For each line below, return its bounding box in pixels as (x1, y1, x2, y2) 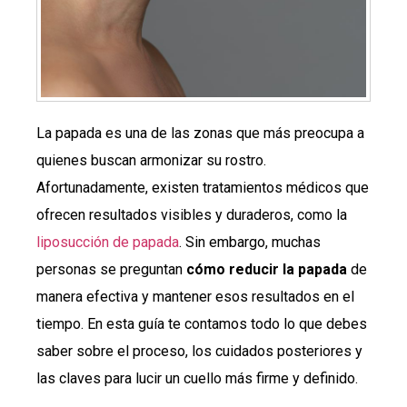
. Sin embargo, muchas (179, 233, 321, 251)
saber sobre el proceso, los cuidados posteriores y (36, 342, 362, 360)
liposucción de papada (36, 233, 179, 251)
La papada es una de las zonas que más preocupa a (36, 124, 364, 142)
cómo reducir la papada (186, 260, 347, 278)
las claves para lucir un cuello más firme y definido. (36, 369, 358, 387)
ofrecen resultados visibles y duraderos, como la (36, 205, 347, 223)
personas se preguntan (36, 260, 186, 278)
